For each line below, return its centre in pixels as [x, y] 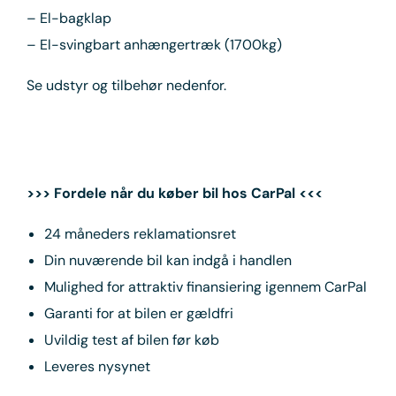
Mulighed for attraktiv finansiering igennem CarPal [206, 286]
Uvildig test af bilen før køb [132, 339]
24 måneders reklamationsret [140, 233]
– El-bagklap [69, 18]
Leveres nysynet [97, 366]
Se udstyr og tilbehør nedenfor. [126, 85]
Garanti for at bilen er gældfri [139, 313]
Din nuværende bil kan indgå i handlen [168, 260]
